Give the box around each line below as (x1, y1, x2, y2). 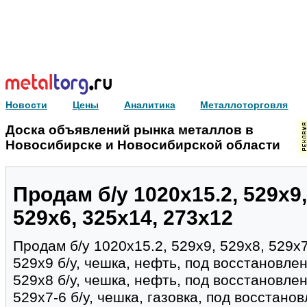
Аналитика (123, 99, 175, 110)
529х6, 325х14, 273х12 (13, 206, 233, 229)
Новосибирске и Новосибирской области (5, 138, 280, 152)
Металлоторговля (200, 99, 288, 110)
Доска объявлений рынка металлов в (5, 123, 254, 137)
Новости (5, 99, 47, 110)
